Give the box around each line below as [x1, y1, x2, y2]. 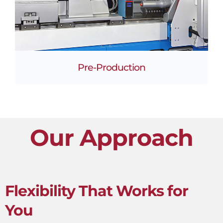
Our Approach [30, 123, 193, 152]
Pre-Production [78, 61, 145, 73]
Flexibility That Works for [5, 181, 188, 200]
